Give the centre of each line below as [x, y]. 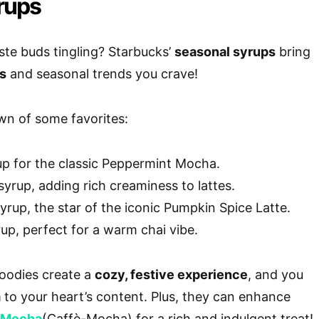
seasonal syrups [225, 51]
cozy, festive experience [171, 274]
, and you [276, 274]
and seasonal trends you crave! [102, 73]
